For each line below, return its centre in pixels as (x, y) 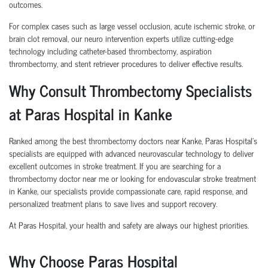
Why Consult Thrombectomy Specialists (130, 90)
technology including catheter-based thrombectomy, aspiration (110, 51)
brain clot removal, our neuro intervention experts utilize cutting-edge (121, 38)
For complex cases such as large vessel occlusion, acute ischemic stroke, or (132, 26)
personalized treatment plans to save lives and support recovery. (113, 203)
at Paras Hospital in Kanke (91, 114)
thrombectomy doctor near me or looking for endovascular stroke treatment (133, 178)
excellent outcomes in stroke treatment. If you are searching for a (115, 166)
